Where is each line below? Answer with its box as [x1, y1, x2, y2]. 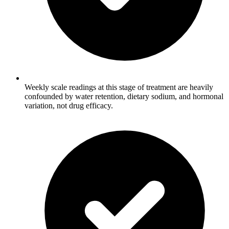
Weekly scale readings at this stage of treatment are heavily [25, 82, 213, 91]
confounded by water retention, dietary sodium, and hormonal [25, 91, 223, 101]
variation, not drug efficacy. [25, 101, 113, 110]
